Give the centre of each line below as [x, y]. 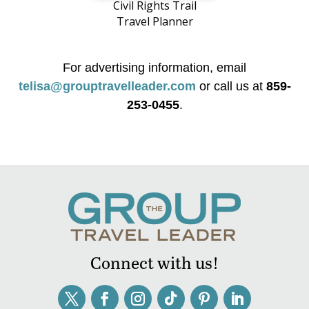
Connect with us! [154, 263]
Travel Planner [154, 22]
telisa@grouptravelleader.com [107, 87]
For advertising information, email [154, 68]
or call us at [231, 87]
